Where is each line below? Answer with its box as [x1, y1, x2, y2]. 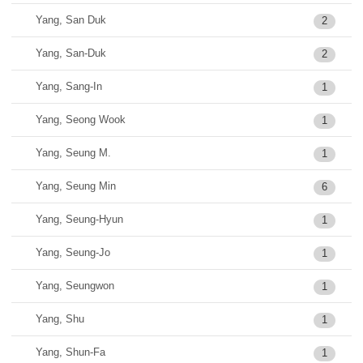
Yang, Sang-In [36, 80, 102, 92]
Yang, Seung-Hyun [36, 213, 123, 225]
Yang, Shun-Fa [36, 346, 105, 358]
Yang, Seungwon [36, 280, 114, 292]
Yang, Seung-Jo [36, 246, 110, 258]
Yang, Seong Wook [36, 113, 126, 126]
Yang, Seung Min [36, 180, 116, 192]
